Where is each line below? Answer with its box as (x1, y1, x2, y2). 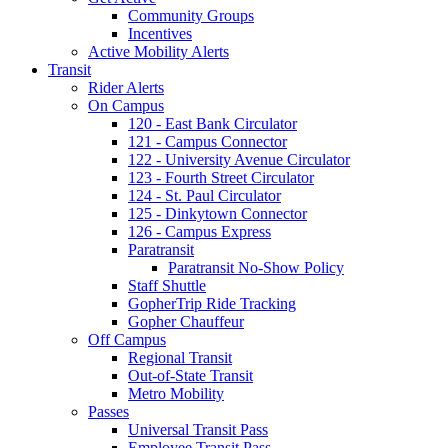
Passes (88, 402, 129, 420)
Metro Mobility (128, 384, 224, 402)
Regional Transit (128, 348, 232, 366)
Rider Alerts (88, 78, 164, 96)
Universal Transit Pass (128, 420, 268, 438)
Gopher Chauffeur (128, 312, 244, 330)
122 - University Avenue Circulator (128, 150, 350, 168)
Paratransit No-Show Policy (168, 258, 344, 276)
